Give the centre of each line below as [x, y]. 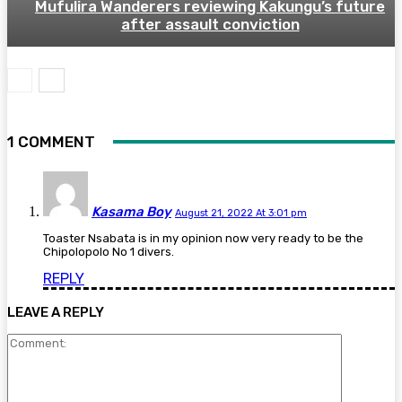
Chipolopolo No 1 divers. [109, 252]
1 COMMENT [51, 142]
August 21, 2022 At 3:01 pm [241, 214]
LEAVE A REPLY [56, 313]
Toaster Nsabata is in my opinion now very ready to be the [203, 239]
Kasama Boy [131, 212]
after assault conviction [210, 25]
